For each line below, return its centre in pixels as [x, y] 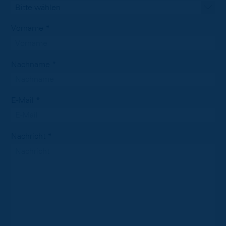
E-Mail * [26, 100]
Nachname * [34, 64]
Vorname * [31, 29]
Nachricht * [32, 136]
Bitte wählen [38, 7]
